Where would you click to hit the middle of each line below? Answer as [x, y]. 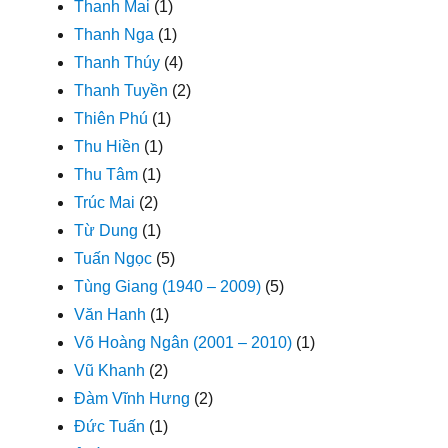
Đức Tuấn [110, 426]
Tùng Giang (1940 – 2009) [168, 286]
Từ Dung [106, 230]
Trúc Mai [105, 202]
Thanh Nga [114, 34]
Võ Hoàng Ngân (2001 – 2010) [183, 342]
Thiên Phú [111, 118]
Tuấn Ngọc [113, 258]
